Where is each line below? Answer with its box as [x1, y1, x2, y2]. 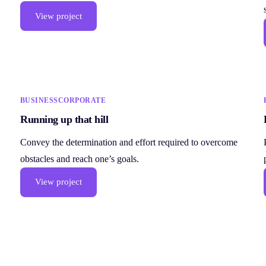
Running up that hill [20, 113, 109, 125]
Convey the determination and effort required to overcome [20, 137, 237, 147]
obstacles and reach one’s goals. [20, 153, 139, 164]
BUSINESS [20, 96, 58, 104]
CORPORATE [58, 96, 106, 104]
